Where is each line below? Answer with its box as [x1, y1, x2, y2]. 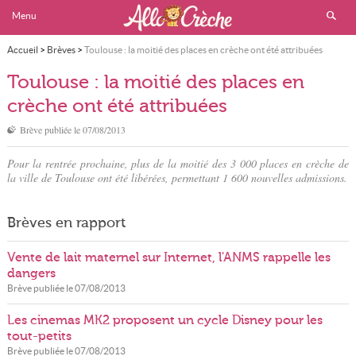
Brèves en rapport [6, 215, 126, 230]
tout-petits [6, 329, 72, 343]
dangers [6, 266, 56, 281]
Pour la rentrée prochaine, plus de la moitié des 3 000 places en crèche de [6, 156, 350, 171]
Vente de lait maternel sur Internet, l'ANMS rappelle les [6, 250, 331, 265]
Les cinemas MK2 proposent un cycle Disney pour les [6, 313, 323, 327]
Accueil [6, 44, 38, 55]
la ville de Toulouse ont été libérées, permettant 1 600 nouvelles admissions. [6, 170, 347, 185]
